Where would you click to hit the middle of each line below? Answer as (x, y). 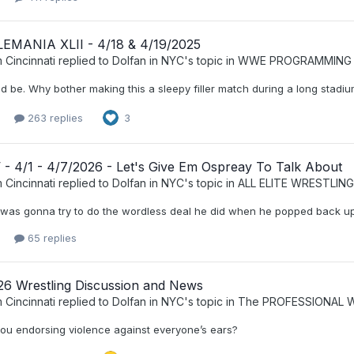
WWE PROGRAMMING (295, 60)
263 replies (54, 117)
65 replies (51, 238)
